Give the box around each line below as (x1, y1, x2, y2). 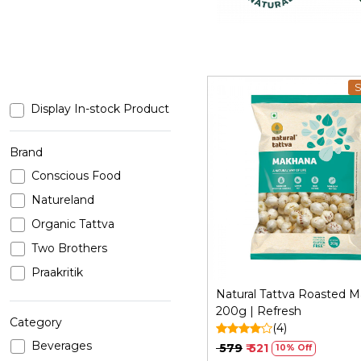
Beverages (31, 338, 92, 354)
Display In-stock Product (31, 101, 169, 116)
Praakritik (31, 265, 83, 280)
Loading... (293, 176, 346, 192)
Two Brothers (31, 241, 107, 256)
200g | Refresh (216, 303, 301, 318)
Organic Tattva (31, 217, 114, 232)
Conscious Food (31, 168, 121, 184)
